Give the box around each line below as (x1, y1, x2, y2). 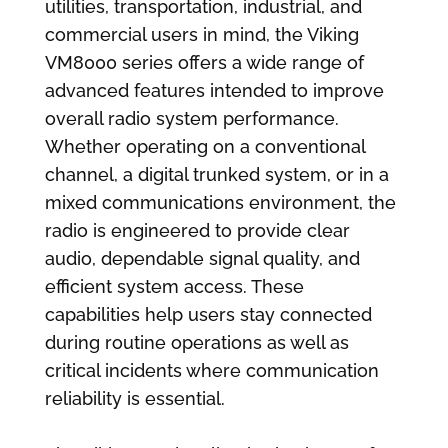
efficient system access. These (44, 276, 304, 298)
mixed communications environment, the (44, 192, 396, 214)
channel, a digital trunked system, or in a (44, 164, 389, 186)
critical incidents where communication (44, 360, 379, 382)
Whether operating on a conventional (44, 136, 365, 158)
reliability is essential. (44, 388, 225, 410)
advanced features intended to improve (44, 80, 384, 102)
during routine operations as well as (44, 332, 349, 354)
